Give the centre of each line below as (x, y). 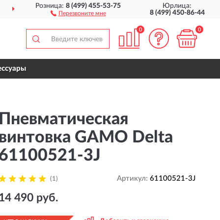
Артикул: (133, 179)
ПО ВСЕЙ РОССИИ (170, 10)
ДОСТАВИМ (119, 10)
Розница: (51, 6)
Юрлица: (177, 6)
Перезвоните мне (82, 13)
